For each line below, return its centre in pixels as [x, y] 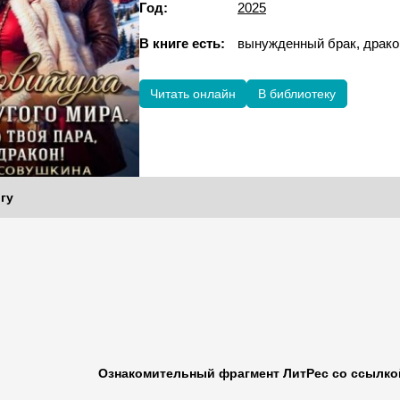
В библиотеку [297, 94]
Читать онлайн [193, 94]
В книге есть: [182, 43]
